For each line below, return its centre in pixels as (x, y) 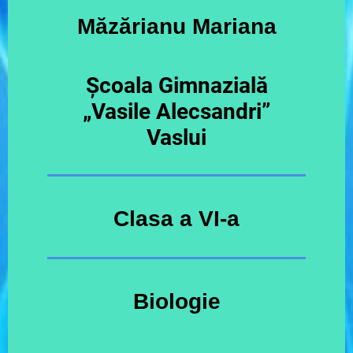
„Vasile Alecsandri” (176, 111)
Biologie (176, 301)
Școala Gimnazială (176, 85)
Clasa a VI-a (176, 219)
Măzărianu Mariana (176, 26)
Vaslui (176, 137)
